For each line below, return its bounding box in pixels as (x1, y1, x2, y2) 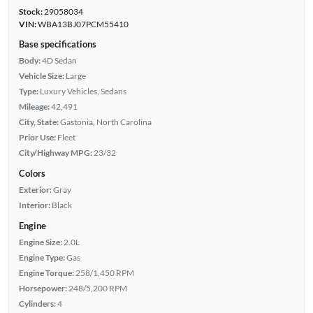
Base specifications (18, 38, 96, 50)
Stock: (18, 6, 43, 17)
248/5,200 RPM (68, 282, 127, 293)
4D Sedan (41, 54, 77, 66)
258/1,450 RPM (75, 267, 134, 278)
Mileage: (18, 101, 50, 112)
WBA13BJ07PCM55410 (36, 18, 129, 29)
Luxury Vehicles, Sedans (39, 85, 126, 96)
